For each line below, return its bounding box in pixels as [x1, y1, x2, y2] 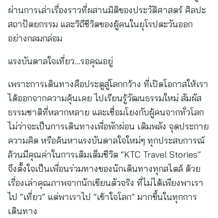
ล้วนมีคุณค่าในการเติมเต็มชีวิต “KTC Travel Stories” [8, 149, 201, 160]
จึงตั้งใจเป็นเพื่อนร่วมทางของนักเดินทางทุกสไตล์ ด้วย [8, 163, 200, 174]
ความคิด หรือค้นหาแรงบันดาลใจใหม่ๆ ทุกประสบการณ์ [8, 135, 205, 146]
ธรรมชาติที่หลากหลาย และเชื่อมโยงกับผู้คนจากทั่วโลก [8, 107, 204, 118]
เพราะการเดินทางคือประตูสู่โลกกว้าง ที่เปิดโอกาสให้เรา [8, 78, 208, 90]
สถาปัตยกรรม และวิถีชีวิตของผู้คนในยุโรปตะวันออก [8, 18, 193, 30]
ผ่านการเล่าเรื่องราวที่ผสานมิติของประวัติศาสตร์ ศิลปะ [8, 4, 206, 16]
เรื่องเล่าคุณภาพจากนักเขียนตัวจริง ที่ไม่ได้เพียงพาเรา [8, 177, 203, 188]
